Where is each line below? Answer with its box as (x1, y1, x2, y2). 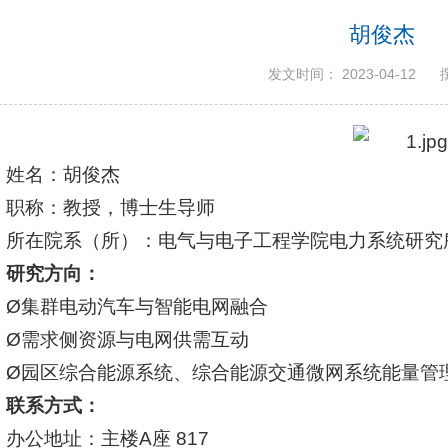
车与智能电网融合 (116, 295, 269, 317)
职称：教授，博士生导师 (6, 196, 216, 218)
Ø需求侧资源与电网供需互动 (6, 328, 250, 350)
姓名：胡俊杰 (6, 163, 121, 185)
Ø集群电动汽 (6, 295, 117, 317)
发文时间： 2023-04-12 (267, 65, 416, 82)
